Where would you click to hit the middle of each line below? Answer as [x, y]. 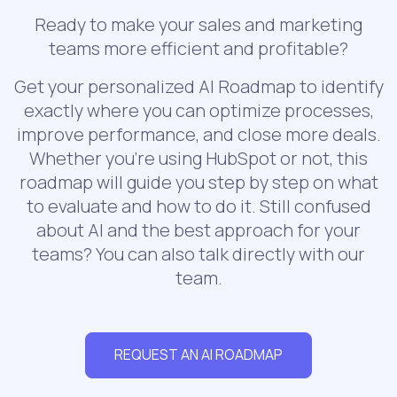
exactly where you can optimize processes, [198, 110]
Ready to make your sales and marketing [198, 24]
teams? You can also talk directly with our [198, 253]
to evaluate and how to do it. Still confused [198, 206]
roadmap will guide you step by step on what [198, 182]
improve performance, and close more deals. [198, 134]
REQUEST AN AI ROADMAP [198, 355]
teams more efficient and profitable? [198, 48]
